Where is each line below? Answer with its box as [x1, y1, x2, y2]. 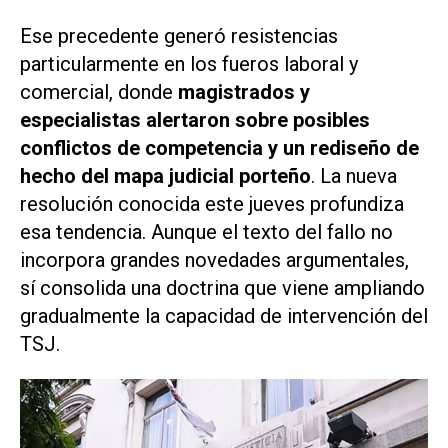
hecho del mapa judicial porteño [20, 164, 311, 189]
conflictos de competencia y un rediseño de [20, 136, 419, 161]
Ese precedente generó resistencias [20, 24, 338, 49]
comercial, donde [20, 80, 178, 105]
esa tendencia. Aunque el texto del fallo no [20, 220, 393, 245]
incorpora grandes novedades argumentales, [20, 248, 409, 273]
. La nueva [311, 164, 397, 189]
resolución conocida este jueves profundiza [20, 192, 404, 217]
